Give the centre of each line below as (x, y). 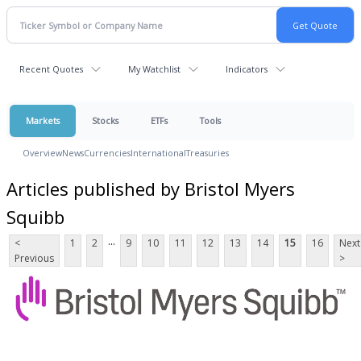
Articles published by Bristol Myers (151, 188)
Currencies (107, 153)
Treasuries (207, 153)
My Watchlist (154, 69)
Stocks (105, 120)
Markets (43, 120)
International (158, 153)
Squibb (35, 216)
